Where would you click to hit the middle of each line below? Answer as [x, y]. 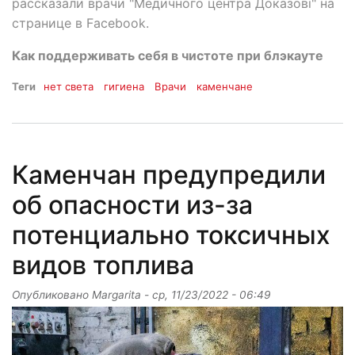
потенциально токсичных [171, 235]
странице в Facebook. [80, 23]
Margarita [116, 294]
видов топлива [103, 265]
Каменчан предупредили [169, 174]
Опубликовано [52, 294]
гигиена [124, 87]
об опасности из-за [132, 204]
